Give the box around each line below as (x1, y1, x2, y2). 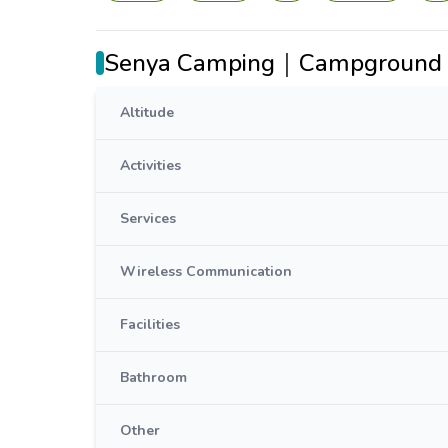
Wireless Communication (120, 262, 292, 281)
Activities (120, 156, 181, 175)
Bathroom (120, 368, 187, 387)
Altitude (120, 103, 174, 122)
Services (120, 209, 176, 228)
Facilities (120, 315, 180, 334)
